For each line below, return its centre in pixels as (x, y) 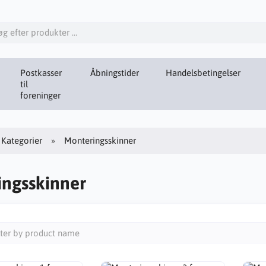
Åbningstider (115, 72)
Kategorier (22, 140)
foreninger (41, 95)
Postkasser (41, 72)
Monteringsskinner (100, 140)
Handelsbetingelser (203, 72)
